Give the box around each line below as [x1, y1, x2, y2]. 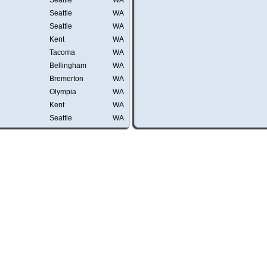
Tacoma [49, 48, 75, 57]
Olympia [49, 88, 76, 96]
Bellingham [49, 61, 86, 70]
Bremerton [49, 74, 83, 83]
